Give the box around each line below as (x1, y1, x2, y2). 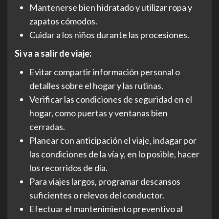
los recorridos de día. (29, 162, 108, 173)
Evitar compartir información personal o (29, 66, 180, 77)
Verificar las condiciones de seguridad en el (29, 94, 192, 105)
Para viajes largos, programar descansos (29, 176, 180, 187)
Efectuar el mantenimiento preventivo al (29, 203, 183, 214)
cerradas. (29, 121, 65, 132)
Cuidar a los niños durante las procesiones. (29, 29, 189, 40)
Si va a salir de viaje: (15, 48, 91, 59)
